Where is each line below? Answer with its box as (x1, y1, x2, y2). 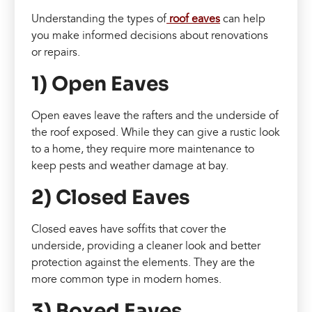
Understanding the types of (31, 12, 167, 26)
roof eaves (166, 12, 221, 26)
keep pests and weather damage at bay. (31, 159, 229, 173)
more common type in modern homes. (31, 272, 222, 287)
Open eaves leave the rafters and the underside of (31, 109, 279, 123)
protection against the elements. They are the (31, 256, 256, 270)
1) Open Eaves (31, 72, 170, 97)
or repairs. (31, 45, 81, 60)
